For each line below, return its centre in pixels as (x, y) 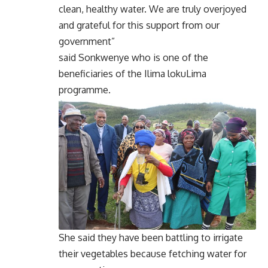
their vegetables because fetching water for (153, 253)
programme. (85, 89)
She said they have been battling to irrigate (151, 237)
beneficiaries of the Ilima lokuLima (133, 73)
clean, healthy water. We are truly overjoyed (153, 9)
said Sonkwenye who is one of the (133, 57)
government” (87, 41)
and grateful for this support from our (139, 25)
